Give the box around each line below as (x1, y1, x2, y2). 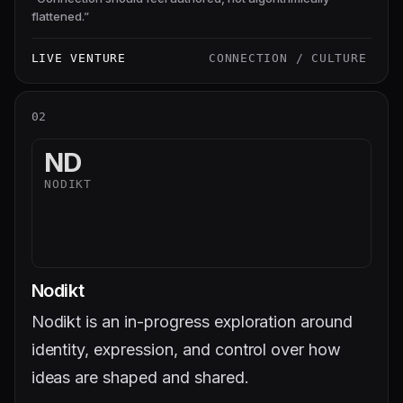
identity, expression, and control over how (31, 340, 342, 360)
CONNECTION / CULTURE (209, 50, 367, 65)
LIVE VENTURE (31, 50, 126, 65)
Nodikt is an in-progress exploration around (31, 312, 354, 332)
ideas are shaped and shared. (31, 368, 249, 388)
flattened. (31, 9, 84, 24)
